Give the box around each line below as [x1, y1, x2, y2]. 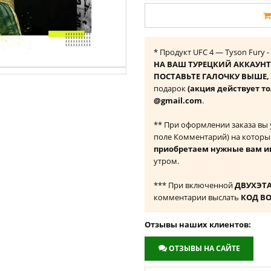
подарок [154, 83, 188, 94]
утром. [154, 155, 179, 166]
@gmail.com [154, 95, 202, 106]
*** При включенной [154, 180, 235, 191]
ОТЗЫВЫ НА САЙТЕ [169, 243, 240, 253]
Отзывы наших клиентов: [145, 219, 251, 230]
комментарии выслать [154, 192, 241, 203]
